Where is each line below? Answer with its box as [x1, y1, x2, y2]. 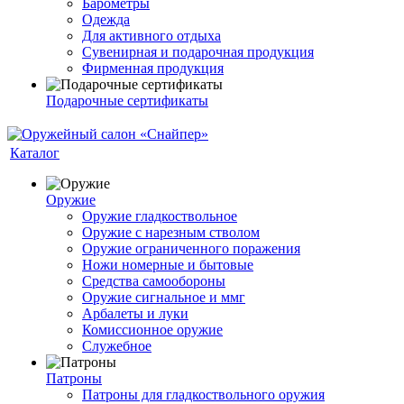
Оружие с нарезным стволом [82, 225, 260, 240]
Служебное [82, 338, 151, 353]
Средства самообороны [82, 273, 225, 289]
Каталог [10, 145, 60, 161]
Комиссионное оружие [82, 322, 223, 337]
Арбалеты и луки [82, 306, 188, 321]
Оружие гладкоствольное [82, 208, 237, 224]
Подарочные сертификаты [46, 93, 208, 108]
